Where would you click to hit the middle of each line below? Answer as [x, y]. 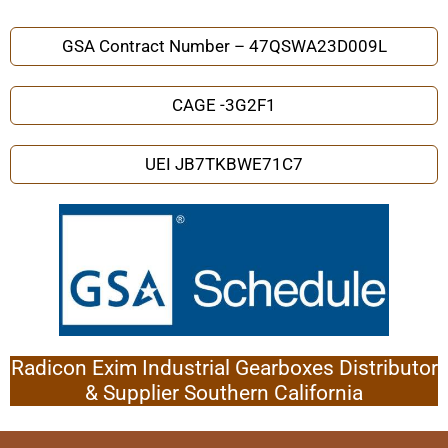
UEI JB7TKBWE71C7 [224, 164]
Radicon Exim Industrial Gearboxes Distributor [224, 368]
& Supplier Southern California [224, 393]
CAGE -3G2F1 [224, 105]
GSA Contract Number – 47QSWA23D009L [224, 46]
